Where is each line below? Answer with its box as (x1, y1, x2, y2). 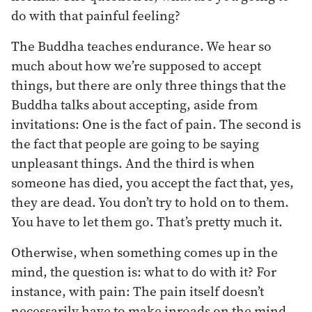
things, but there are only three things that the (11, 75, 286, 94)
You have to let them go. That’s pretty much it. (11, 212, 283, 231)
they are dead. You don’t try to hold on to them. (11, 192, 289, 211)
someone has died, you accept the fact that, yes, (11, 173, 294, 192)
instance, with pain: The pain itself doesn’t (11, 281, 264, 300)
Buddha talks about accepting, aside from (11, 95, 258, 114)
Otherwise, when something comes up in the (11, 242, 278, 261)
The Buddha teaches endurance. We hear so (11, 36, 272, 55)
